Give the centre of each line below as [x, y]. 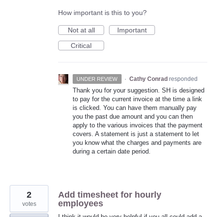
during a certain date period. [112, 152]
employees [81, 204]
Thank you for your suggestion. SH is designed [139, 91]
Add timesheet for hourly [110, 195]
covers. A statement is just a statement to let [136, 134]
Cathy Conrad [148, 79]
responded [183, 79]
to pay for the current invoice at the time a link [137, 99]
